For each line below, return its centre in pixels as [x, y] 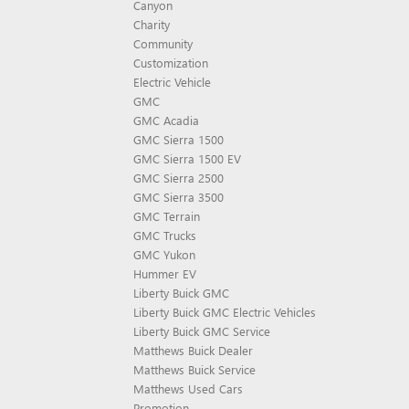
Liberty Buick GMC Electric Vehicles [225, 312]
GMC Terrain [167, 216]
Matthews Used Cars [188, 388]
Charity [152, 24]
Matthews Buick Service [194, 369]
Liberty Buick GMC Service [202, 331]
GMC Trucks [165, 235]
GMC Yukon [164, 254]
